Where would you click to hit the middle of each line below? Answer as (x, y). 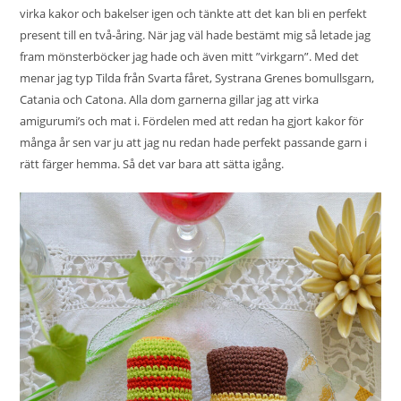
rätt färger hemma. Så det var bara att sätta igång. (152, 164)
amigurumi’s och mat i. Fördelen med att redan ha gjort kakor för (192, 121)
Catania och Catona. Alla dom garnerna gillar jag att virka (170, 100)
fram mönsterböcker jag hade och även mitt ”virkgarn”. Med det (190, 57)
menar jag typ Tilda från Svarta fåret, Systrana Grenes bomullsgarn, (197, 78)
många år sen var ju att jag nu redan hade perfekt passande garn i (194, 143)
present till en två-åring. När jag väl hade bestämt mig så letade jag (196, 35)
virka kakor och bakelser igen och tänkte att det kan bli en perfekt (194, 14)
